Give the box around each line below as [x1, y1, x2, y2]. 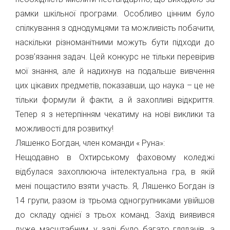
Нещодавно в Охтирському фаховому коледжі [15, 152, 215, 162]
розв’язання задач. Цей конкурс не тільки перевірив [15, 52, 215, 62]
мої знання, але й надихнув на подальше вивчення [15, 66, 215, 76]
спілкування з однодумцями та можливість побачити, [15, 23, 215, 33]
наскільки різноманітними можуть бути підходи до [15, 37, 215, 47]
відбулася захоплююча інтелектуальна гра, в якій [15, 167, 215, 177]
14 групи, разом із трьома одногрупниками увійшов [15, 196, 215, 205]
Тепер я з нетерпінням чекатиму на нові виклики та [15, 109, 215, 119]
